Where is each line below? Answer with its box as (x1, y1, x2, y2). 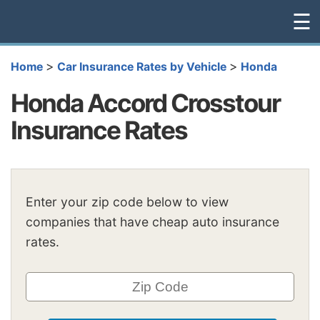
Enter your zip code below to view (26, 194, 229, 210)
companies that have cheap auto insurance (26, 214, 279, 230)
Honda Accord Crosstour (11, 87, 280, 118)
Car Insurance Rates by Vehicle (57, 60, 226, 74)
